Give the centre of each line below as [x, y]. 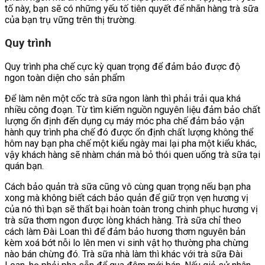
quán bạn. [24, 166]
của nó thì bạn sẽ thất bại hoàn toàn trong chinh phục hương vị [131, 209]
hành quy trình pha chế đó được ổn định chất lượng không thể [129, 132]
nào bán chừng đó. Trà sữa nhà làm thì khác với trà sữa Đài [124, 254]
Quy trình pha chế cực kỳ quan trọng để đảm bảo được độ [122, 66]
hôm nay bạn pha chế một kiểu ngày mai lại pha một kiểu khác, [131, 143]
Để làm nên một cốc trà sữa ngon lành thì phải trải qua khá [123, 98]
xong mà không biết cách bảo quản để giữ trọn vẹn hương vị [127, 198]
